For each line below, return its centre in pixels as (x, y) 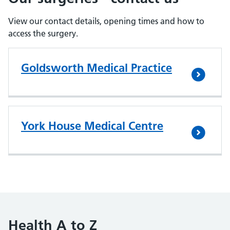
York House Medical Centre (92, 126)
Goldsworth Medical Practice (97, 68)
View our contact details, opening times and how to (106, 21)
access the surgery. (43, 33)
